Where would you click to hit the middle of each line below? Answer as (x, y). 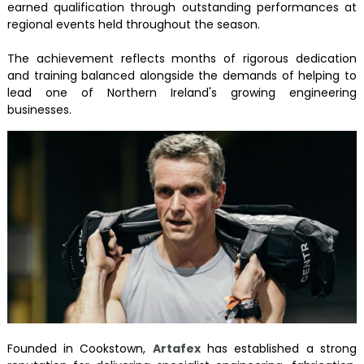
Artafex (176, 349)
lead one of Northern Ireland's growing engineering (182, 92)
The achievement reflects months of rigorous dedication (182, 58)
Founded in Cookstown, (80, 349)
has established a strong (279, 349)
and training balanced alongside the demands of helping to (182, 75)
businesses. (39, 109)
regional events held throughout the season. (133, 24)
